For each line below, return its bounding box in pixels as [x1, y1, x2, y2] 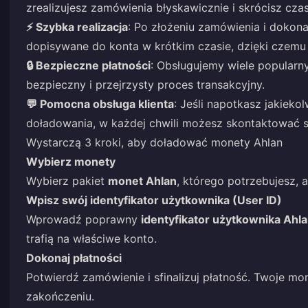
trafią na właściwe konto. [26, 232, 157, 245]
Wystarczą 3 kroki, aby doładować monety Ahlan [26, 135, 283, 149]
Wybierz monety [26, 155, 115, 168]
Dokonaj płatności [26, 251, 122, 265]
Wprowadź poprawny [26, 212, 141, 226]
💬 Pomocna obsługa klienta [26, 97, 174, 111]
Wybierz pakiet [26, 174, 108, 188]
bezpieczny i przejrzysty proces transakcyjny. [26, 78, 265, 91]
